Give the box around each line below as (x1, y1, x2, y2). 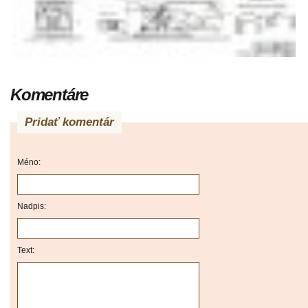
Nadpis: (17, 201, 46, 212)
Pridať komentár (25, 115, 114, 129)
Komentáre (10, 85, 89, 104)
